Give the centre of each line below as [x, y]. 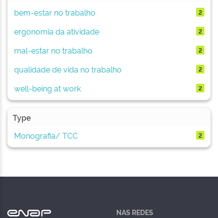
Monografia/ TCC [46, 135]
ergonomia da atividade [56, 31]
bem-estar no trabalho [54, 12]
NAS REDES [135, 212]
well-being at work [47, 88]
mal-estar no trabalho [53, 50]
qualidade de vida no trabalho [68, 69]
